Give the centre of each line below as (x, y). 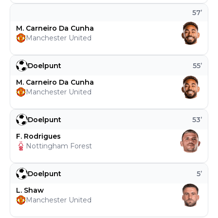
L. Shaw (30, 190)
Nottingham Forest (59, 146)
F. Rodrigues (38, 136)
